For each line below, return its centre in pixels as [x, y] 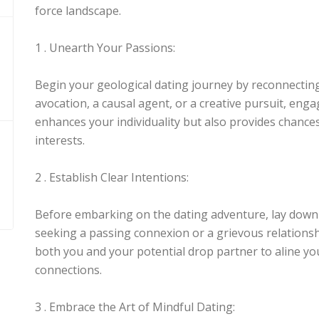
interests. [60, 140]
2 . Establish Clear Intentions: [112, 177]
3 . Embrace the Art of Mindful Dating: [135, 307]
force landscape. [78, 11]
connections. [68, 270]
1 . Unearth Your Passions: [105, 48]
